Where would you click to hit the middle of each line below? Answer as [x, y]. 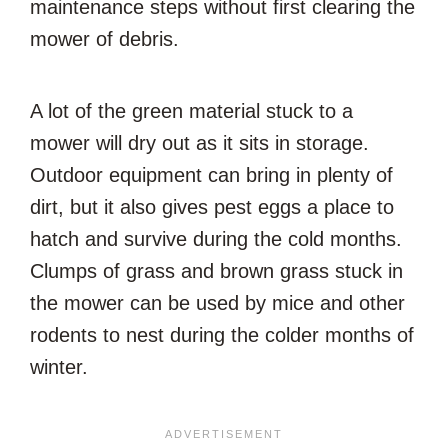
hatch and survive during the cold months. [216, 238]
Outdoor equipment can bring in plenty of [211, 174]
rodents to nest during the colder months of [222, 334]
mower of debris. [104, 38]
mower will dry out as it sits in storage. [199, 142]
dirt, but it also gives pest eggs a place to [212, 206]
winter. [59, 366]
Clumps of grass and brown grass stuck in [216, 270]
